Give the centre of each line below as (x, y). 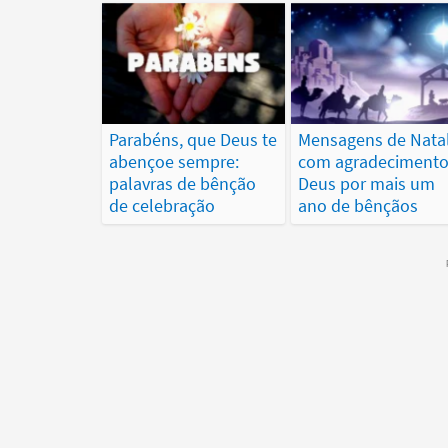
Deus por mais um (367, 184)
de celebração (162, 206)
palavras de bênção (182, 184)
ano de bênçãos (358, 206)
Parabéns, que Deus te (193, 140)
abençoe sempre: (174, 162)
